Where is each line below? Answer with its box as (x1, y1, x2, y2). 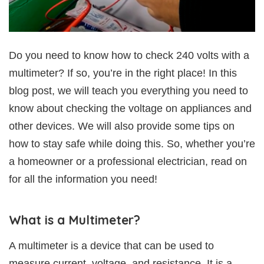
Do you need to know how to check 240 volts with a (9, 49, 249, 61)
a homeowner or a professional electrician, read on (9, 155, 247, 167)
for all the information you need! (9, 173, 157, 185)
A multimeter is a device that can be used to (9, 239, 214, 252)
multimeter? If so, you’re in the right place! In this (9, 67, 237, 79)
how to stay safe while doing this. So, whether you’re (9, 137, 255, 150)
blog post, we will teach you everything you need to (9, 84, 248, 97)
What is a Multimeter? (9, 212, 140, 227)
